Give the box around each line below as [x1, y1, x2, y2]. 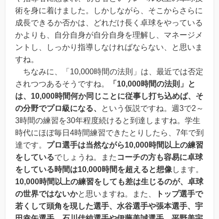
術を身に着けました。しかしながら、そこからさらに [15, 6, 203, 15]
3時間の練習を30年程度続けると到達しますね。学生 [15, 116, 200, 125]
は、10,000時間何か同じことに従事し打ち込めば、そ [15, 91, 203, 100]
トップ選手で [156, 189, 203, 198]
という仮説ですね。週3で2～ [101, 104, 204, 112]
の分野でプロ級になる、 [15, 104, 101, 112]
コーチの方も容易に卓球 [117, 153, 203, 161]
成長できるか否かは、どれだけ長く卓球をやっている [15, 18, 203, 27]
